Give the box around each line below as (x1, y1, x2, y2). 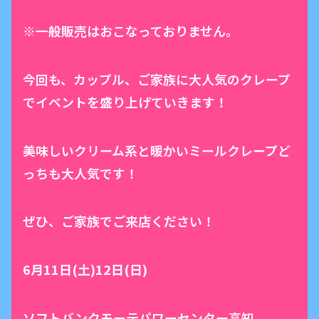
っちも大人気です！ (23, 163, 139, 182)
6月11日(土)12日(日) (23, 260, 148, 279)
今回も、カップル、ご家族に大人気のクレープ (23, 69, 291, 88)
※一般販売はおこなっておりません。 (23, 21, 239, 40)
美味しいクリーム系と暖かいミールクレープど (23, 140, 291, 159)
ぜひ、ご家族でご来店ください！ (23, 211, 216, 231)
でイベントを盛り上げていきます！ (23, 92, 229, 111)
